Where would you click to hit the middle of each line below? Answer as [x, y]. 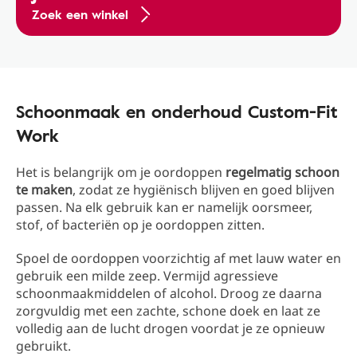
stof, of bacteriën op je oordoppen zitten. [140, 225]
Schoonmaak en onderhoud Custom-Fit [177, 112]
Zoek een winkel [80, 15]
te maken [44, 190]
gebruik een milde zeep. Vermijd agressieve [147, 276]
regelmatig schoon [282, 173]
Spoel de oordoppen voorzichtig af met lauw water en [178, 259]
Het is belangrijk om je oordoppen [121, 173]
